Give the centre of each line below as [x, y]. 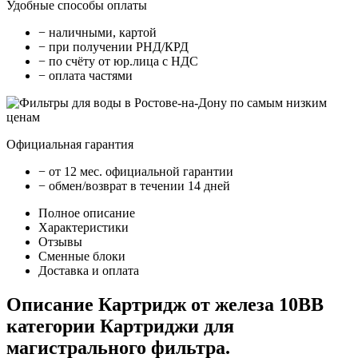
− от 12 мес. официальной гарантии [136, 172]
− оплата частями [86, 76]
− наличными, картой [97, 33]
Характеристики [84, 228]
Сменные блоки [82, 257]
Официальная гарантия [70, 145]
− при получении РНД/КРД [113, 47]
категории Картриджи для [120, 326]
